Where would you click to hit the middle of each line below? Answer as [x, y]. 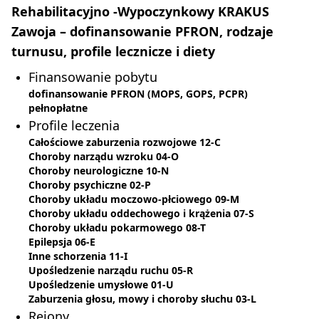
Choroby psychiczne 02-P [90, 185]
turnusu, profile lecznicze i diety [113, 52]
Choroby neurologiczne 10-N [99, 171]
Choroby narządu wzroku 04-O [104, 157]
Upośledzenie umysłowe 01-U [101, 285]
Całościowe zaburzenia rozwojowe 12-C [125, 142]
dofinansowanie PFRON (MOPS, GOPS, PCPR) [138, 94]
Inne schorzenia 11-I [78, 256]
